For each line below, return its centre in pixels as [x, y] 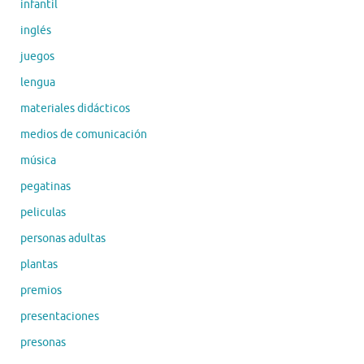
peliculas [43, 212]
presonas [43, 342]
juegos [37, 56]
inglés [36, 30]
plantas [39, 264]
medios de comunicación [84, 134]
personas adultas [63, 238]
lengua [38, 82]
